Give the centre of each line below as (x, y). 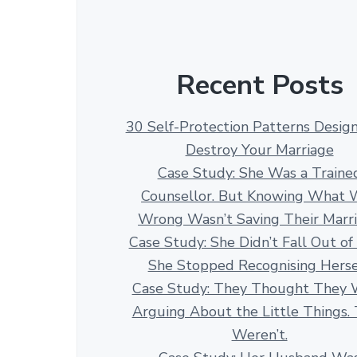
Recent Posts (259, 85)
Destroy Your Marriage (259, 150)
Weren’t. (259, 335)
